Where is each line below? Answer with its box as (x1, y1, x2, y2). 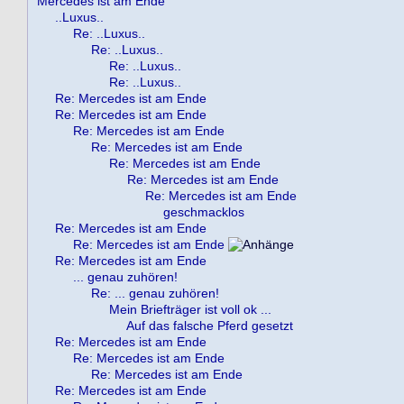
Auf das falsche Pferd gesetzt (126, 318, 293, 333)
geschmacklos (163, 205, 244, 219)
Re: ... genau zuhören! (91, 286, 219, 300)
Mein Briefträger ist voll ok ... (109, 302, 271, 317)
